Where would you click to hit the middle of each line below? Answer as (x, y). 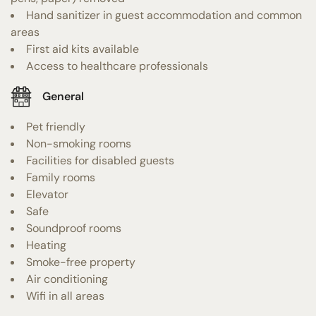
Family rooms (61, 177)
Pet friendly (56, 126)
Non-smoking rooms (79, 143)
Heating (46, 245)
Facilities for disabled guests (100, 160)
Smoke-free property (81, 262)
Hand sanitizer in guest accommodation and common (164, 15)
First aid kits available (83, 49)
